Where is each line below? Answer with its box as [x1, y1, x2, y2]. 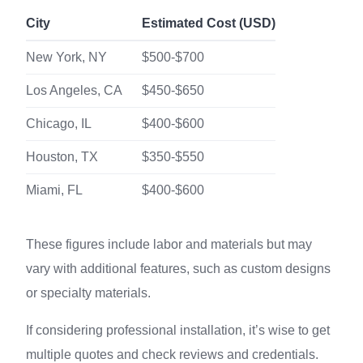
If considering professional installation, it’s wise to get [26, 323, 330, 337]
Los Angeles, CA [26, 83, 122, 97]
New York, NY [26, 50, 107, 64]
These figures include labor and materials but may [26, 237, 312, 251]
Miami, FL [26, 183, 83, 197]
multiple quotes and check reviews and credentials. [26, 348, 318, 361]
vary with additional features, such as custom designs [26, 262, 331, 275]
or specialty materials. [26, 286, 151, 300]
